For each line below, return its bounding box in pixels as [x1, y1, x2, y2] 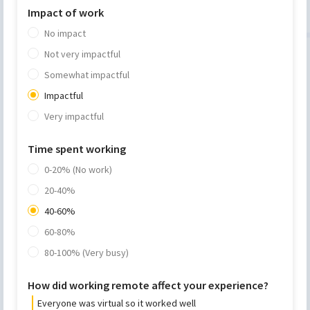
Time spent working [28, 141, 126, 156]
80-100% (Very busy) [44, 246, 129, 259]
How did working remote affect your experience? [28, 277, 268, 292]
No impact [44, 26, 86, 39]
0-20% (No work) [44, 163, 112, 176]
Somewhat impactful [44, 68, 129, 81]
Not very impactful [44, 47, 120, 60]
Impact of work [28, 5, 104, 19]
